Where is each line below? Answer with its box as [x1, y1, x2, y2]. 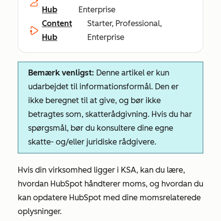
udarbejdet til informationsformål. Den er [28, 82, 179, 91]
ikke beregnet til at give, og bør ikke [28, 96, 161, 105]
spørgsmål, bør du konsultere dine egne [28, 123, 173, 133]
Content [42, 19, 72, 28]
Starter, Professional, [87, 19, 162, 28]
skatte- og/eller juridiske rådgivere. [28, 137, 156, 147]
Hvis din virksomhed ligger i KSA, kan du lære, [18, 165, 185, 175]
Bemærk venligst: [28, 68, 94, 77]
